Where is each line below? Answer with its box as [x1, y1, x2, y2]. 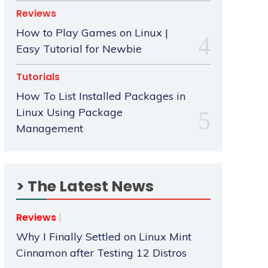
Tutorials [16, 70, 60, 84]
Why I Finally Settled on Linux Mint [16, 230, 191, 244]
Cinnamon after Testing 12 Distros [16, 246, 187, 260]
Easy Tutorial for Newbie [16, 42, 142, 56]
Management [16, 121, 83, 136]
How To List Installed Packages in [16, 89, 185, 103]
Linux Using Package [16, 105, 123, 120]
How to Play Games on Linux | [16, 26, 168, 40]
